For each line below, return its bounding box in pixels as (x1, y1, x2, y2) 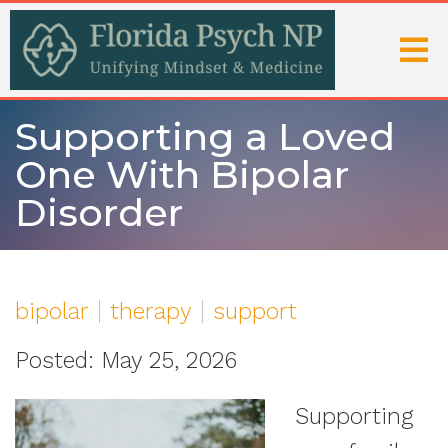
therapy (110, 298, 192, 325)
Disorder (15, 189, 183, 236)
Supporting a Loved (15, 113, 395, 160)
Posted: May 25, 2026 (15, 347, 237, 374)
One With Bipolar (15, 151, 349, 198)
